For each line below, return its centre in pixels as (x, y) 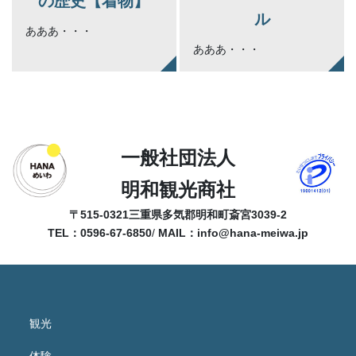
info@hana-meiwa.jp (253, 232)
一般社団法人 (178, 157)
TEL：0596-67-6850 (100, 232)
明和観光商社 (178, 189)
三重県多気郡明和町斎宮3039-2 (208, 214)
